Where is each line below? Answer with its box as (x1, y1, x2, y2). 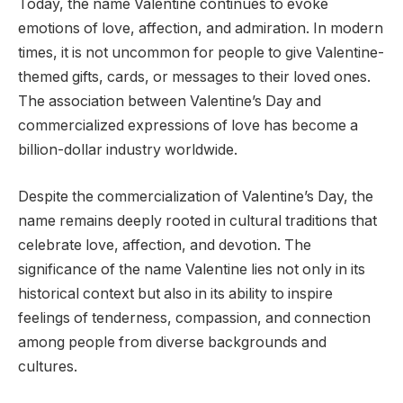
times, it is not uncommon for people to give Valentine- (18, 44, 384, 62)
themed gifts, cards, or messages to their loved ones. (18, 68, 371, 86)
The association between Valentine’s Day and (18, 93, 321, 111)
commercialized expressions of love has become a (18, 117, 358, 135)
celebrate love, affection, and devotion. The (18, 236, 311, 254)
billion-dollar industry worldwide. (18, 141, 237, 159)
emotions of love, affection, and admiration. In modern (18, 20, 383, 38)
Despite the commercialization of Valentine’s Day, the (18, 187, 373, 205)
